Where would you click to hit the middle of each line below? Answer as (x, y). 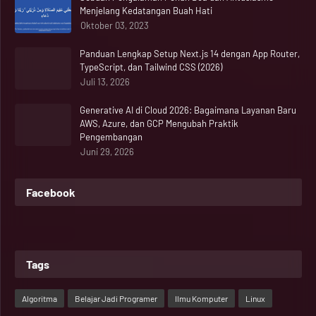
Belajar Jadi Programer (116, 298)
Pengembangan (111, 137)
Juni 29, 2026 (107, 152)
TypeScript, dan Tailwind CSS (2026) (151, 67)
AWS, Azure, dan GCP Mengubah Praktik (159, 123)
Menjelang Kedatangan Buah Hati (146, 11)
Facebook (51, 192)
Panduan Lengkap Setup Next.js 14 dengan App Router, (190, 54)
